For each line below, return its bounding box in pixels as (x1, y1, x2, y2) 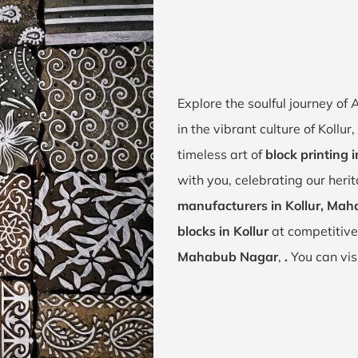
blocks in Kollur (177, 223, 268, 239)
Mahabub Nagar (177, 249, 278, 265)
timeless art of (177, 146, 265, 162)
